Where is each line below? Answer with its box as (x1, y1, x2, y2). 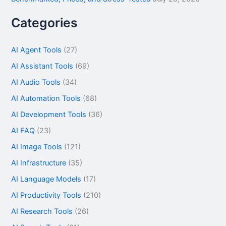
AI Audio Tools (11, 78, 61, 87)
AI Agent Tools (11, 45, 62, 55)
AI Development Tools (11, 109, 87, 119)
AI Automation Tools (11, 94, 81, 103)
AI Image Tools (11, 142, 63, 151)
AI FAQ (11, 126, 35, 135)
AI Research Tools (11, 206, 73, 216)
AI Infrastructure (11, 158, 67, 167)
